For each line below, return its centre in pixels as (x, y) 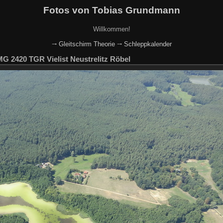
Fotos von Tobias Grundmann (111, 10)
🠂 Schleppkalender (144, 44)
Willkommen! (111, 29)
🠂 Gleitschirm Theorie (83, 44)
